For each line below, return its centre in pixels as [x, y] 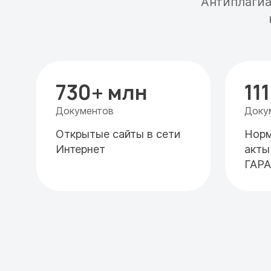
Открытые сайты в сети [118, 134]
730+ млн [102, 93]
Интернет [80, 149]
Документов [85, 111]
